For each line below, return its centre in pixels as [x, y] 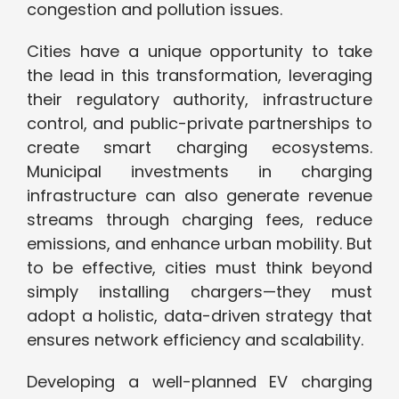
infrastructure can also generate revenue [199, 196]
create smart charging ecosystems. [199, 148]
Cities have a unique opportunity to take [199, 52]
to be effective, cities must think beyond [199, 268]
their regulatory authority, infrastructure [199, 100]
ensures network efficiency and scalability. [195, 340]
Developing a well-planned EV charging [199, 382]
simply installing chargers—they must [199, 292]
